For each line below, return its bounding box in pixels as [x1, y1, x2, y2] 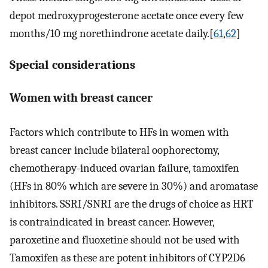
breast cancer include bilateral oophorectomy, [10, 143, 219, 157]
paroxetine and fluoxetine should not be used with [10, 233, 240, 246]
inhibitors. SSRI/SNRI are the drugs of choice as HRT [10, 197, 254, 211]
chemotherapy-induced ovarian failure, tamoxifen [10, 161, 239, 175]
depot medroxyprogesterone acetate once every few [10, 9, 244, 23]
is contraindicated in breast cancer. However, [10, 215, 214, 229]
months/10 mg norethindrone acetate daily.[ [10, 27, 214, 41]
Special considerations [10, 57, 135, 72]
